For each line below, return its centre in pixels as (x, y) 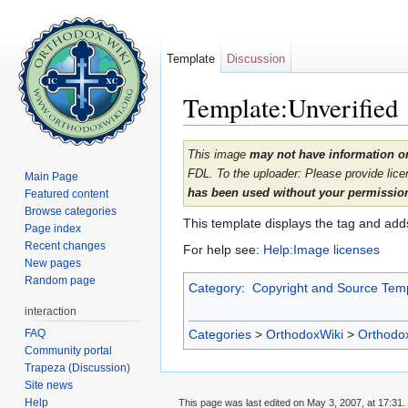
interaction (51, 311)
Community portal (69, 350)
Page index (53, 228)
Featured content (67, 194)
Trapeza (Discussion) (78, 367)
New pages (53, 263)
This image (219, 155)
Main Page (52, 176)
